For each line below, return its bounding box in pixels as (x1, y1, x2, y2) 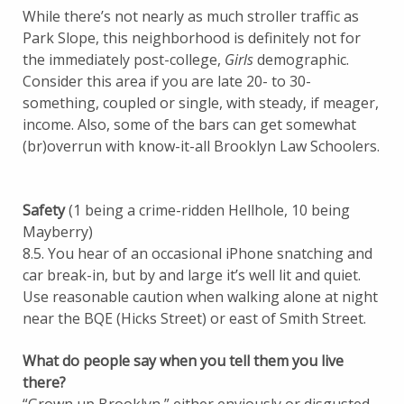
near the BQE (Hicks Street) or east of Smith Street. (23, 308, 366, 328)
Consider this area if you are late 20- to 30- (23, 70, 311, 91)
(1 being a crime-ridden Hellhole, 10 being (69, 199, 350, 220)
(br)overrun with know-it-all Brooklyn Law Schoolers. (23, 135, 380, 156)
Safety (23, 199, 69, 220)
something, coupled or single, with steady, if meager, (23, 92, 379, 113)
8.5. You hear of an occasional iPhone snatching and (23, 243, 372, 263)
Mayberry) (23, 221, 93, 242)
